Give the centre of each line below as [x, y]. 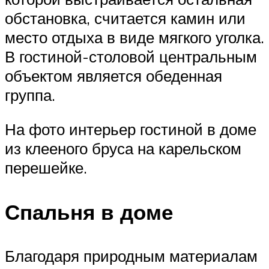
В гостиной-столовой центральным [131, 56]
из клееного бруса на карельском [123, 149]
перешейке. [46, 168]
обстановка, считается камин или [125, 18]
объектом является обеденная [113, 75]
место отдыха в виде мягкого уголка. [134, 37]
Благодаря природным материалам [131, 255]
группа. [30, 95]
